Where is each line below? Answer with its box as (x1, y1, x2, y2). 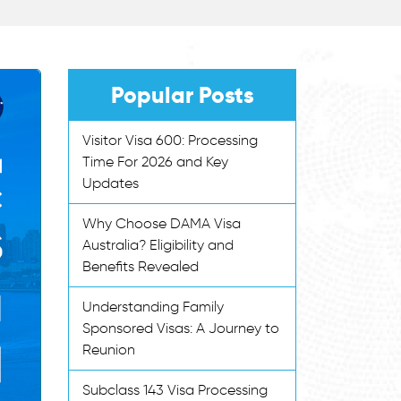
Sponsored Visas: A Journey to (82, 320, 279, 337)
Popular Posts (110, 81, 254, 109)
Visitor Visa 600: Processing (82, 132, 258, 149)
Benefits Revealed (82, 258, 199, 275)
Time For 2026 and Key (82, 153, 228, 170)
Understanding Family (82, 298, 224, 315)
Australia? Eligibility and (82, 236, 234, 253)
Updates (82, 175, 139, 192)
